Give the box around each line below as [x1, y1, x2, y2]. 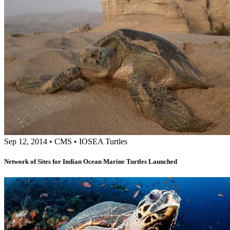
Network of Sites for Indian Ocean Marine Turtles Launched [4, 158, 177, 166]
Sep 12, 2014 [4, 137, 47, 146]
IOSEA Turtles [79, 137, 127, 146]
